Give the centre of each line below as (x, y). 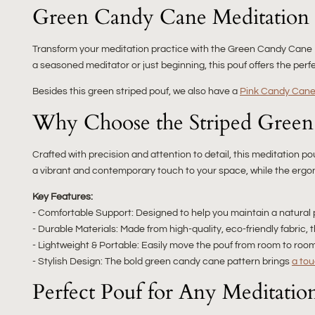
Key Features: (63, 197)
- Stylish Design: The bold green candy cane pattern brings (162, 261)
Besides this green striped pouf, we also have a (136, 91)
